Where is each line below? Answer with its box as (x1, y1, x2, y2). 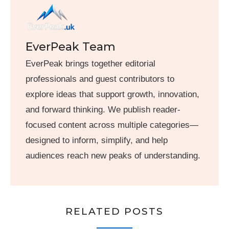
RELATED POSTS (65, 205, 164, 218)
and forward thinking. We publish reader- (26, 104, 180, 114)
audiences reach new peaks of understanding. (26, 150, 200, 161)
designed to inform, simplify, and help (26, 135, 168, 145)
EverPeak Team (26, 39, 116, 54)
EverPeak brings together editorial (26, 58, 155, 68)
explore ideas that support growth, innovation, (26, 89, 199, 99)
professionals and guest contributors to (26, 74, 174, 84)
